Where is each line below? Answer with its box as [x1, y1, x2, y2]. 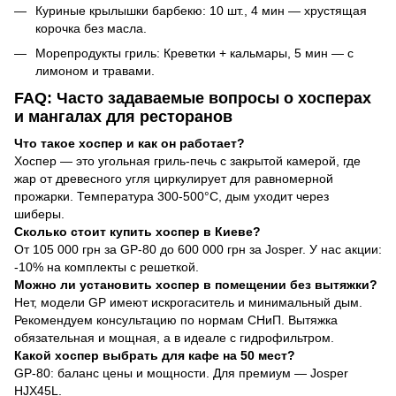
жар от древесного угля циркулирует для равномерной [14, 171, 333, 186]
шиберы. [14, 206, 65, 221]
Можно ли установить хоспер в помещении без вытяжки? [14, 277, 377, 292]
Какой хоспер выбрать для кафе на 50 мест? [14, 347, 295, 362]
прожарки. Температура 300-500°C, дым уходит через [14, 188, 329, 203]
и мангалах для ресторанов [14, 108, 232, 126]
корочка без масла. [35, 20, 147, 35]
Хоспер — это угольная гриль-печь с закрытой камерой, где [14, 153, 361, 168]
